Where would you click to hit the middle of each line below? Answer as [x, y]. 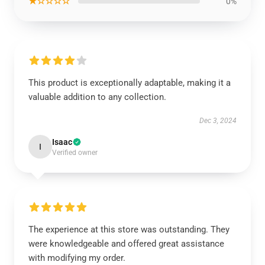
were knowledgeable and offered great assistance [126, 244]
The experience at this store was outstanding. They [129, 230]
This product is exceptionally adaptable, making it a [130, 83]
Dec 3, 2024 [218, 121]
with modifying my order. [77, 258]
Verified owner [75, 153]
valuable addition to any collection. [97, 97]
